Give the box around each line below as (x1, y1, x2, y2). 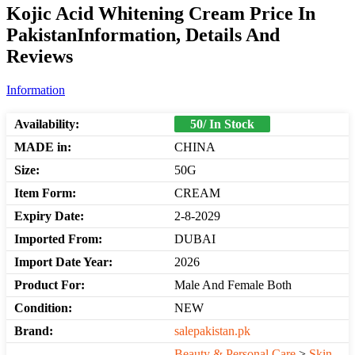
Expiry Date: (14, 208, 84, 223)
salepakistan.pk (174, 323, 250, 338)
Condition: (14, 300, 72, 315)
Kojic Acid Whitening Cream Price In (6, 2, 315, 24)
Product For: (14, 277, 85, 292)
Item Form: (14, 185, 76, 200)
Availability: (14, 116, 79, 131)
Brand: (14, 323, 53, 338)
